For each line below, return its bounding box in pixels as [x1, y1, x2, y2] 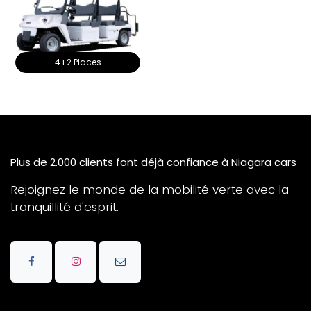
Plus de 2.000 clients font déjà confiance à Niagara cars [10, 155, 296, 169]
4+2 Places [54, 56, 101, 68]
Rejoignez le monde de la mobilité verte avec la [10, 181, 289, 198]
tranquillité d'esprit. [10, 199, 122, 215]
